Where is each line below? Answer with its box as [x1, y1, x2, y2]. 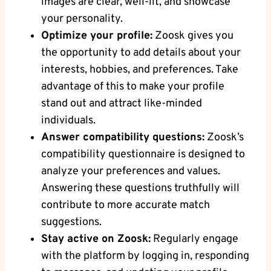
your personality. [41, 11, 123, 26]
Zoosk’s [204, 130, 244, 145]
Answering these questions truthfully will [41, 181, 240, 195]
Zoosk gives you [152, 28, 233, 43]
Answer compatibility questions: [41, 130, 204, 145]
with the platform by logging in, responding [41, 249, 249, 263]
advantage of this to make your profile [41, 79, 224, 94]
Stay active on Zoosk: [41, 232, 151, 246]
